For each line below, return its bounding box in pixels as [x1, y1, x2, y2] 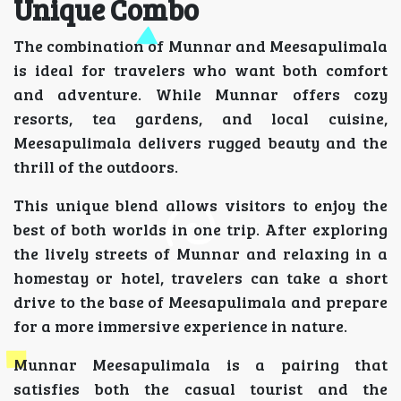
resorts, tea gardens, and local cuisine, [13, 107, 388, 129]
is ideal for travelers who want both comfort [13, 59, 388, 81]
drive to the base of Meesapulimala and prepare [13, 291, 388, 312]
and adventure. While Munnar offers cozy [13, 83, 388, 105]
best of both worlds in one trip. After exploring [13, 218, 388, 240]
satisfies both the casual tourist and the [13, 378, 388, 399]
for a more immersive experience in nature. [13, 315, 347, 337]
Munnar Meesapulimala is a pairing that [13, 354, 388, 375]
